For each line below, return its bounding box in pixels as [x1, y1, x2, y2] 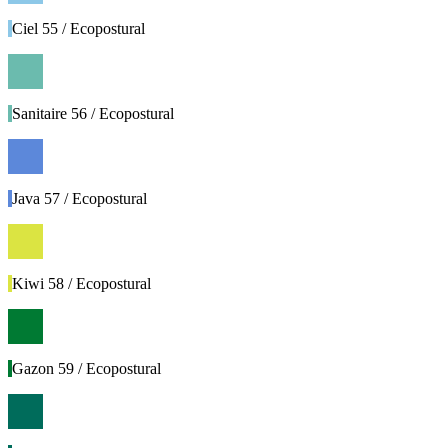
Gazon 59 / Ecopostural [12, 360, 161, 378]
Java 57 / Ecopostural [12, 190, 147, 208]
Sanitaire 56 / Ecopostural [12, 105, 174, 123]
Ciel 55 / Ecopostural [12, 20, 145, 38]
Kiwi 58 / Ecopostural [12, 275, 151, 293]
